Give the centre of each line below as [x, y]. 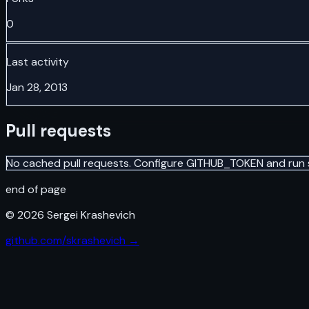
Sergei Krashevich [90, 215]
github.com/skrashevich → [72, 240]
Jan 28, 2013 [37, 87]
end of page [36, 189]
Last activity [38, 61]
